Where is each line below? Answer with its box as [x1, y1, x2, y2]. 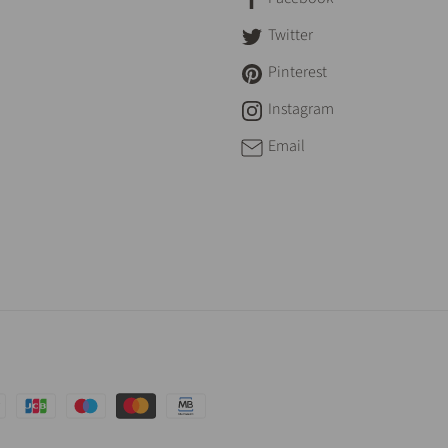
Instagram [268, 97, 334, 120]
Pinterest [268, 60, 327, 83]
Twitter [268, 23, 313, 46]
